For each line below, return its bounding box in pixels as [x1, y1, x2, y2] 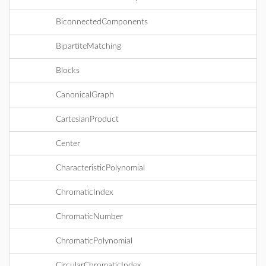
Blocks [56, 66, 80, 75]
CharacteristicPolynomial [56, 164, 145, 172]
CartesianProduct [56, 115, 119, 123]
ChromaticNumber [56, 213, 123, 221]
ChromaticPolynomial [56, 237, 132, 245]
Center [56, 140, 80, 148]
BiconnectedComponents [56, 18, 148, 26]
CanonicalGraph [56, 91, 114, 99]
